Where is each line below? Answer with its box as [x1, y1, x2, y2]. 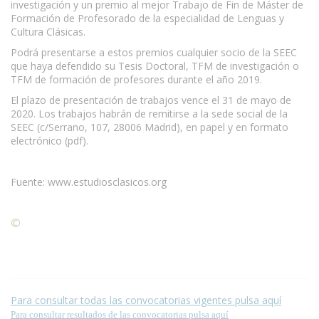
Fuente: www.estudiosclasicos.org [11, 174, 167, 189]
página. [11, 229, 43, 244]
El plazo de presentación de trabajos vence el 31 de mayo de [11, 93, 291, 107]
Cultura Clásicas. [11, 24, 85, 38]
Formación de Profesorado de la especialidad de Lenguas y [11, 11, 284, 25]
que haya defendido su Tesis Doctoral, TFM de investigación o [11, 58, 299, 73]
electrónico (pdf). [11, 133, 88, 147]
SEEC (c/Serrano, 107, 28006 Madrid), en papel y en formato [11, 120, 288, 134]
